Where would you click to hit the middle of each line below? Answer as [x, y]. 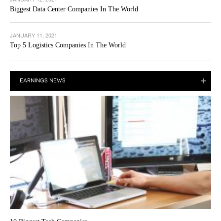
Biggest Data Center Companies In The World [74, 9]
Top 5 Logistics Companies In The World [68, 45]
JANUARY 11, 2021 [34, 35]
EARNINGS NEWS [43, 80]
